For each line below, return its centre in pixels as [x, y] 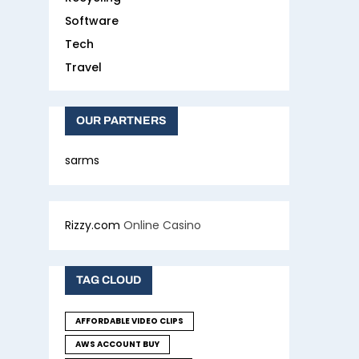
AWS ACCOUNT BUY [117, 345]
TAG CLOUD [109, 280]
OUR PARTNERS [121, 121]
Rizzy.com [93, 226]
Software [92, 21]
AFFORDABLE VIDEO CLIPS [129, 321]
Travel [83, 68]
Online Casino [161, 226]
